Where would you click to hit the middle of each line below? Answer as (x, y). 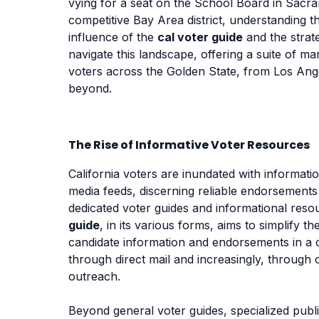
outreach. (94, 276)
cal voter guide (200, 37)
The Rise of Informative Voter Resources (189, 145)
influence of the (113, 37)
